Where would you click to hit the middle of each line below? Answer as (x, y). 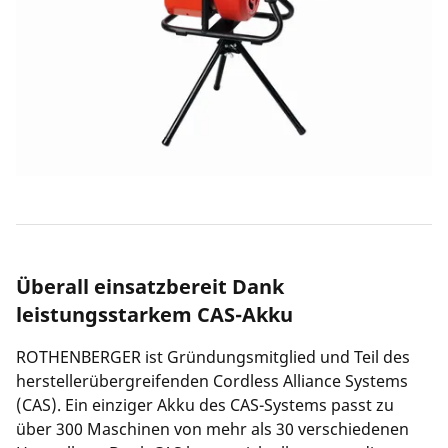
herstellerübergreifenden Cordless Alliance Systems (212, 380)
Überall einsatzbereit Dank (150, 286)
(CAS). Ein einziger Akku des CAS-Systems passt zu (205, 404)
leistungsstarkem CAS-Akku (154, 314)
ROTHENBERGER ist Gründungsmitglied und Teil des (213, 356)
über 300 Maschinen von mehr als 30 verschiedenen (212, 428)
